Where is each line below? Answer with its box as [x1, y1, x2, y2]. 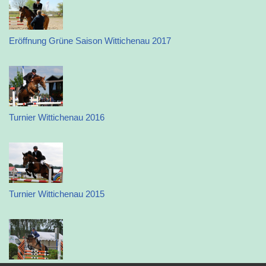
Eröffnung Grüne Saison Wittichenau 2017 [9, 36, 171, 46]
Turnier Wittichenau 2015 [9, 189, 104, 199]
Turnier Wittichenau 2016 [9, 112, 104, 122]
